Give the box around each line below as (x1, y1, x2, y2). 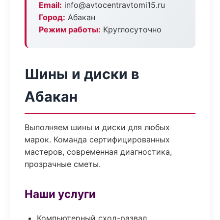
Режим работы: (39, 25, 101, 34)
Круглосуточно (101, 25, 162, 34)
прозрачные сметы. (25, 159, 101, 169)
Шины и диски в (25, 65, 139, 82)
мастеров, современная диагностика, (25, 147, 172, 157)
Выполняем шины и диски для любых (25, 122, 170, 132)
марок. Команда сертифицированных (25, 135, 170, 144)
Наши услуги (25, 187, 96, 200)
